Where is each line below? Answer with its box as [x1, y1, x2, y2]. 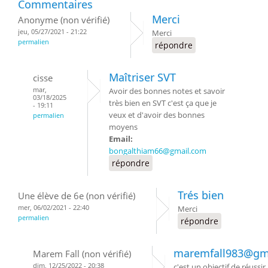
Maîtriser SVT [109, 69, 176, 84]
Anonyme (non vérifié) [18, 13, 109, 26]
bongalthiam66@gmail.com [109, 145, 206, 156]
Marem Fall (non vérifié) [33, 247, 131, 260]
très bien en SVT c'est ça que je [109, 97, 217, 108]
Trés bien [178, 187, 224, 202]
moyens [109, 121, 138, 132]
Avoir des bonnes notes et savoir [109, 85, 225, 96]
